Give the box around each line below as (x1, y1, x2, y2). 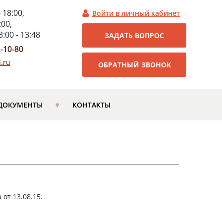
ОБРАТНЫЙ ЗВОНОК (98, 60, 171, 69)
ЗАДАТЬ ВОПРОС (105, 31, 164, 40)
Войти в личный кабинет (92, 8, 180, 18)
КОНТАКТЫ (72, 100, 111, 110)
